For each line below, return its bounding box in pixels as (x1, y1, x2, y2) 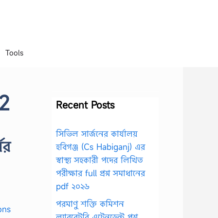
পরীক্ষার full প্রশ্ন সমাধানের (56, 167, 145, 179)
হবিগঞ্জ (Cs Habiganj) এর (56, 141, 145, 152)
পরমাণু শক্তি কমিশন (56, 198, 124, 209)
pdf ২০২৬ (56, 181, 90, 192)
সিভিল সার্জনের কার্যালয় (56, 128, 138, 139)
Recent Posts (56, 98, 114, 111)
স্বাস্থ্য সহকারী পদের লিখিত (56, 154, 143, 165)
